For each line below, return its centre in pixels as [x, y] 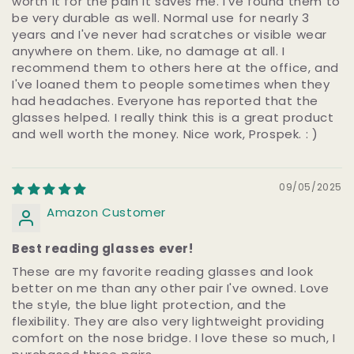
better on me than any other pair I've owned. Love [171, 288]
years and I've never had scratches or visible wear [170, 34]
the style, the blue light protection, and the [150, 304]
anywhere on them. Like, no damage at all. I [149, 51]
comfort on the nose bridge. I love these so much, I [174, 337]
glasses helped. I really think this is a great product [173, 117]
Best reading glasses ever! [103, 248]
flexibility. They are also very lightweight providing [168, 321]
